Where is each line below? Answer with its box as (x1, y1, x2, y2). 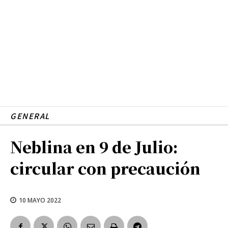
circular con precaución (10, 156, 201, 179)
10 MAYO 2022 (19, 195, 61, 205)
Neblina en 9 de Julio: (10, 135, 178, 158)
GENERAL (10, 110, 50, 121)
